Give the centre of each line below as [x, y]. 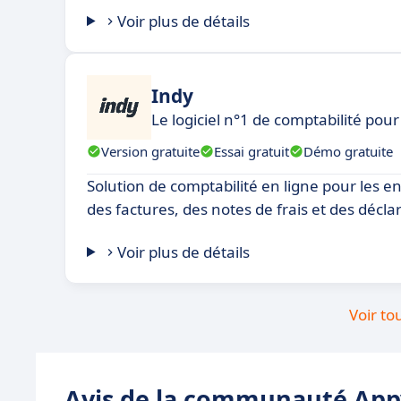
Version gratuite [150, 151]
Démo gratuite [348, 151]
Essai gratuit [252, 151]
